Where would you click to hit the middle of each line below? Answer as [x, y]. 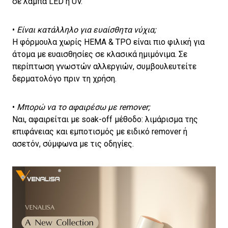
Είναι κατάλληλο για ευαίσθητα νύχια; [86, 30]
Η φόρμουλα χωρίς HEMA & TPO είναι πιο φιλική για [108, 42]
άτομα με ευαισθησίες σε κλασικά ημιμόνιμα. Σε [100, 54]
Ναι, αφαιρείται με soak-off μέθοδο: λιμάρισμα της [105, 120]
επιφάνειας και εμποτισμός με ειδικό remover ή [100, 132]
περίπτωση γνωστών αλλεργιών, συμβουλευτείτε [104, 67]
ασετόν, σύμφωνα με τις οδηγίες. [73, 144]
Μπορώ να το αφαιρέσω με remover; [83, 107]
